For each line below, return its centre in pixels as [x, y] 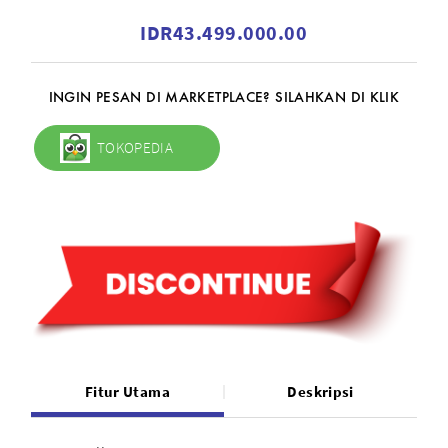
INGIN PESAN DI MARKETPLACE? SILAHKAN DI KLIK [224, 96]
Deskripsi [320, 392]
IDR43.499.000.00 [224, 32]
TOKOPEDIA [135, 148]
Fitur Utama [127, 392]
